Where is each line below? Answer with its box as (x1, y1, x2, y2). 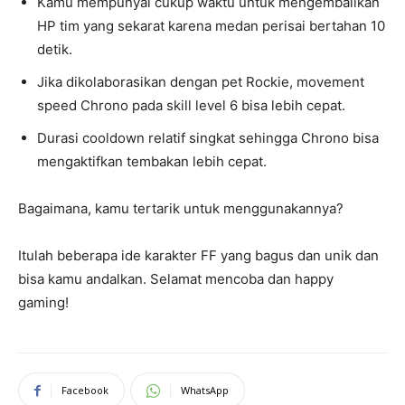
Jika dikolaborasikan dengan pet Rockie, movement (37, 73, 364, 91)
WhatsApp (181, 383, 229, 398)
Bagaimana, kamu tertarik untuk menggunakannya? (18, 200, 344, 218)
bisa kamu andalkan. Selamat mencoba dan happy (18, 270, 334, 288)
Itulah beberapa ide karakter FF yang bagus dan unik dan (18, 247, 379, 265)
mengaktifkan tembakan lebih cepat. (37, 153, 267, 171)
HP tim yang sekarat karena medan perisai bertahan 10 (37, 17, 385, 35)
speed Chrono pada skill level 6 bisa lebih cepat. (37, 97, 345, 115)
